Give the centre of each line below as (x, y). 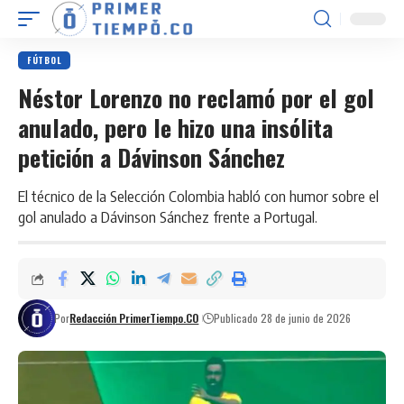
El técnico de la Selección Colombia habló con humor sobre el (198, 196)
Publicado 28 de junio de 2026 (283, 318)
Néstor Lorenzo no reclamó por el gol (196, 98)
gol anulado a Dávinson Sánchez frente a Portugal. (168, 216)
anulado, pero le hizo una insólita (175, 128)
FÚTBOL (45, 60)
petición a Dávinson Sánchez (151, 157)
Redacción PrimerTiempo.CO (134, 318)
